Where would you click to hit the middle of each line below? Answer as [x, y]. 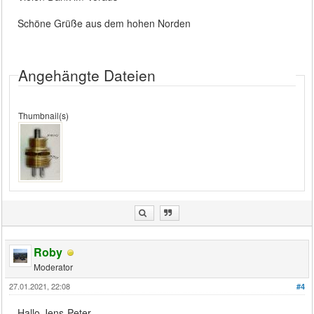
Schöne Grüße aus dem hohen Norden [104, 23]
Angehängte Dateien [87, 75]
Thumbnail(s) [44, 115]
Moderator [54, 266]
